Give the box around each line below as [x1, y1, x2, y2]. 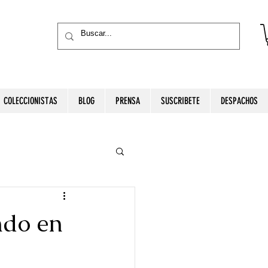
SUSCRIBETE [161, 95, 200, 106]
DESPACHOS [221, 95, 258, 106]
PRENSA [115, 95, 140, 106]
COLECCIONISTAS [4, 95, 57, 106]
